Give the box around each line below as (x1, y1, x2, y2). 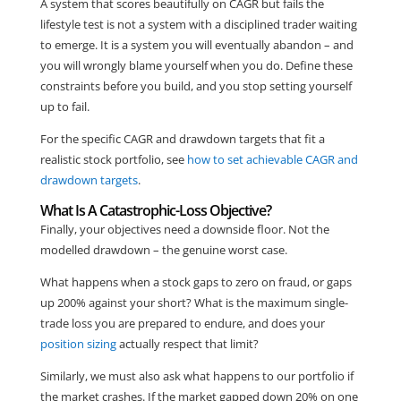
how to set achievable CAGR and (186, 151, 358, 168)
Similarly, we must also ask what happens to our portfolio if (39, 368, 354, 385)
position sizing (39, 336, 116, 353)
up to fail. (39, 98, 90, 115)
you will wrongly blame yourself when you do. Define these (39, 57, 353, 74)
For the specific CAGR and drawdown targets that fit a (39, 131, 325, 148)
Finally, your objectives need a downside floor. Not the (39, 221, 329, 238)
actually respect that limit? (115, 336, 259, 353)
